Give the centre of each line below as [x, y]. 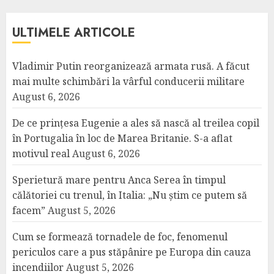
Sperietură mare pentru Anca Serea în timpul [119, 180]
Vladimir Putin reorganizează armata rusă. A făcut [131, 66]
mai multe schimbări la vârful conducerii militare [128, 81]
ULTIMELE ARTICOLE [74, 33]
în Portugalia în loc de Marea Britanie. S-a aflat [122, 138]
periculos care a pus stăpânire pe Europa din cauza [131, 252]
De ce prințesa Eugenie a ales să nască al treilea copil [136, 123]
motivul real [41, 154]
